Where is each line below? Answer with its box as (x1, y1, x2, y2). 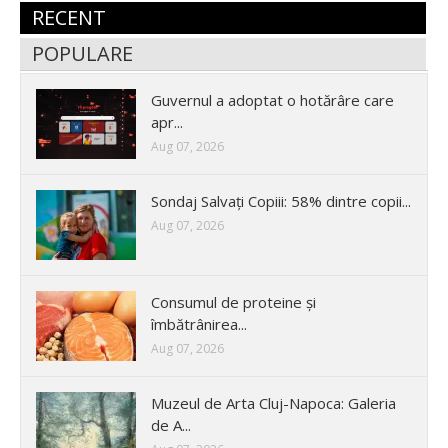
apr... (151, 111, 183, 132)
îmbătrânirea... (151, 313, 247, 334)
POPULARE (32, 39, 133, 67)
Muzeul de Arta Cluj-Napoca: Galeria (151, 392, 396, 413)
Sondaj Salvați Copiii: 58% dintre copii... (151, 190, 411, 211)
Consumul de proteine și (151, 291, 316, 312)
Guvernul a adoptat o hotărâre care (151, 89, 394, 110)
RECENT (32, 3, 106, 31)
